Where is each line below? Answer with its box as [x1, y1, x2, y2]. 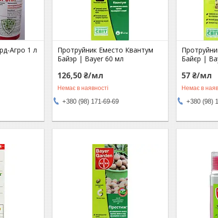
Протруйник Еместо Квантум [57, 45, 154, 54]
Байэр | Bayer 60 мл [57, 54, 124, 63]
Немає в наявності [57, 84, 109, 91]
